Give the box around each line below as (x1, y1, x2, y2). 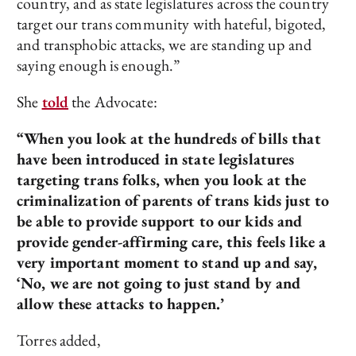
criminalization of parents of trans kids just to (17, 190, 330, 211)
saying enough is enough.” (17, 55, 180, 75)
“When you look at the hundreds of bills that (17, 128, 321, 149)
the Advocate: (68, 91, 157, 112)
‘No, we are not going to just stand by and (17, 273, 301, 293)
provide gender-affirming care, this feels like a (17, 231, 327, 252)
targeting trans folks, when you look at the (17, 169, 307, 190)
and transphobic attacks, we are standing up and (17, 34, 312, 55)
